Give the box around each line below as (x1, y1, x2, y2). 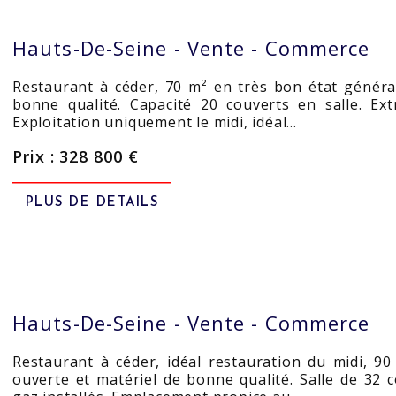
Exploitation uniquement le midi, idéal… (12, 112, 298, 132)
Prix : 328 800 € (12, 146, 139, 167)
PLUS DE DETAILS (25, 196, 159, 209)
